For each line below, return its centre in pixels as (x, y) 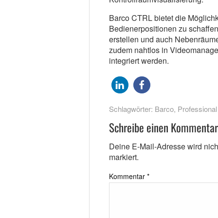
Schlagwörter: (132, 109)
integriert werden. (139, 61)
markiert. (124, 157)
